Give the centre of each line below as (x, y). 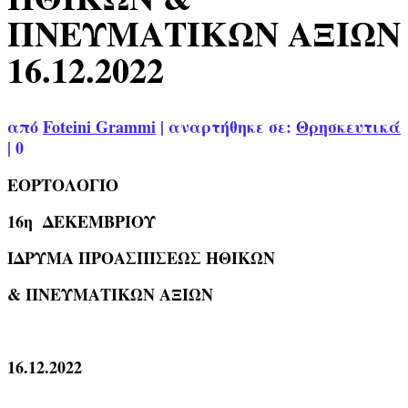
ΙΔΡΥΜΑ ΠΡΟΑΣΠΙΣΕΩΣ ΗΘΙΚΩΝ (141, 258)
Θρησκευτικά (348, 127)
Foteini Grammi (99, 127)
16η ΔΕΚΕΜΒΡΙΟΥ (82, 222)
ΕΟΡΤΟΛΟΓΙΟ (63, 185)
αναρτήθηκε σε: (232, 127)
